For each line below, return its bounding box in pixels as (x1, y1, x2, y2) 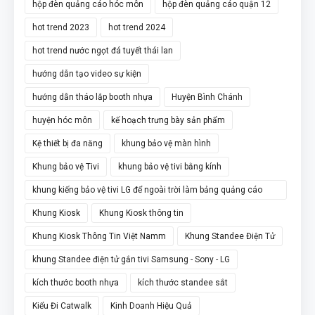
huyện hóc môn (32, 115, 92, 125)
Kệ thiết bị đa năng (32, 138, 103, 148)
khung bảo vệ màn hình (122, 138, 211, 148)
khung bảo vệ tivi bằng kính (118, 161, 221, 172)
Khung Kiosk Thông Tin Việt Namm (32, 231, 166, 241)
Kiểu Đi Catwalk (32, 300, 91, 311)
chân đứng (32, 202, 74, 213)
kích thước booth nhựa (32, 277, 119, 288)
